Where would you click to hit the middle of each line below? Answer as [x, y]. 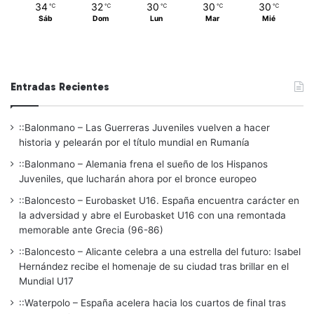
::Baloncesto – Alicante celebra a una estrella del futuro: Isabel [160, 252]
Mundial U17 [46, 281]
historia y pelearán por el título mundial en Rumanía [134, 143]
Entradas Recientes [60, 87]
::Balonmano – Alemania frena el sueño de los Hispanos [143, 164]
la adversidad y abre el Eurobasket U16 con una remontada [152, 216]
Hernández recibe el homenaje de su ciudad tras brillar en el [154, 267]
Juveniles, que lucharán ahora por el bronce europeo [138, 179]
